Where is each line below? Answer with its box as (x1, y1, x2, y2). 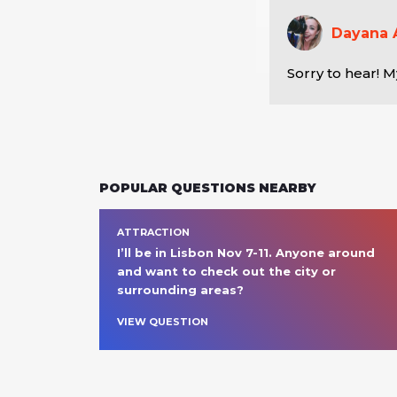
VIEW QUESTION (117, 315, 208, 328)
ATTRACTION (117, 226, 190, 238)
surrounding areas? (117, 283, 247, 297)
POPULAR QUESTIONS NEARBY (99, 180, 316, 196)
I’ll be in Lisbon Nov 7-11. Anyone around (117, 245, 375, 260)
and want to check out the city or (117, 264, 336, 278)
